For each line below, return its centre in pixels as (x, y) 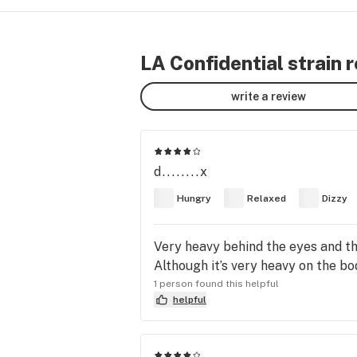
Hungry (194, 198)
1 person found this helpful (216, 284)
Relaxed (267, 198)
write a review (269, 96)
